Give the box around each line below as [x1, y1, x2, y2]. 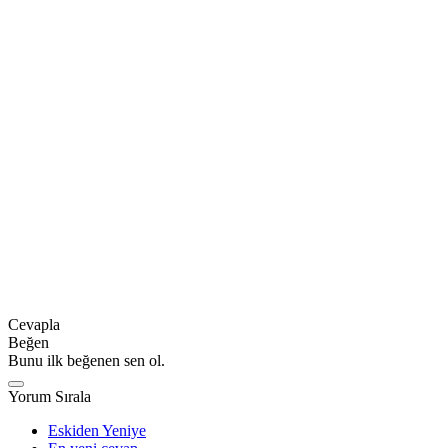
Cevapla [8, 316, 60, 334]
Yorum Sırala [8, 388, 91, 406]
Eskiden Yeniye [48, 422, 146, 440]
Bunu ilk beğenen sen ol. [8, 352, 165, 370]
